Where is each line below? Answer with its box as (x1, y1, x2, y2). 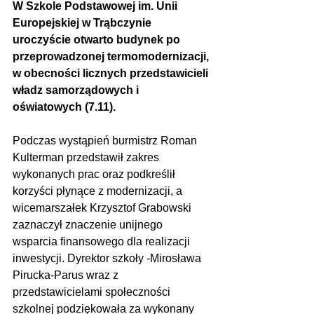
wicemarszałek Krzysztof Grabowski (13, 202, 194, 214)
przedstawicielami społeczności (13, 286, 173, 298)
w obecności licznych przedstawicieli (13, 67, 211, 79)
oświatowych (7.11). (13, 101, 116, 113)
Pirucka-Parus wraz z (13, 269, 121, 281)
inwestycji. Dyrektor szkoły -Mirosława (13, 252, 204, 264)
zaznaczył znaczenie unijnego (13, 219, 165, 231)
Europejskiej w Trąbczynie (13, 17, 154, 29)
